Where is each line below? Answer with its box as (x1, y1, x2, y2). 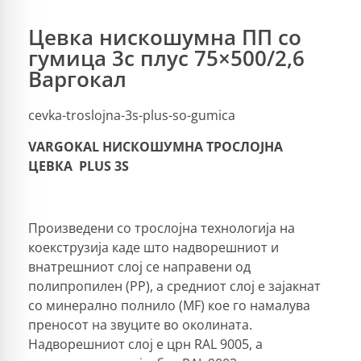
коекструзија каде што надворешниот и (28, 238, 279, 256)
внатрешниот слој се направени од (28, 257, 251, 276)
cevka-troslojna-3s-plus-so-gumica (28, 106, 235, 125)
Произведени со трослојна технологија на (28, 218, 295, 237)
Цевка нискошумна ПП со (28, 23, 301, 52)
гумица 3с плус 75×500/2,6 (28, 44, 305, 73)
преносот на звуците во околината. (28, 315, 252, 334)
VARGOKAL (28, 137, 102, 156)
